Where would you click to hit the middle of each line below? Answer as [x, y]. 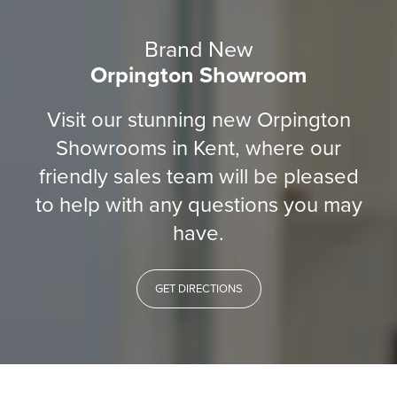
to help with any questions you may [198, 205]
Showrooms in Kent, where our [198, 148]
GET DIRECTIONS [198, 288]
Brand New [198, 49]
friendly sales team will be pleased [198, 176]
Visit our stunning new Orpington [198, 120]
